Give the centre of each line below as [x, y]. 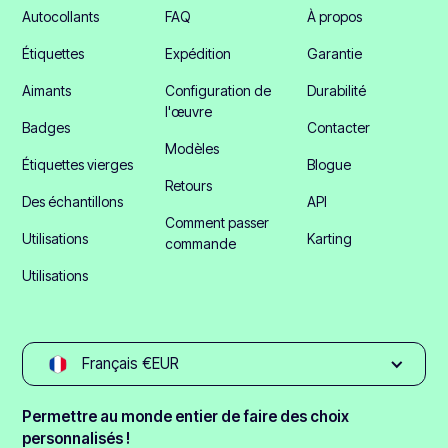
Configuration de [217, 91]
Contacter [339, 128]
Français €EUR [130, 364]
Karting [330, 239]
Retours [188, 186]
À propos [335, 17]
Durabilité [337, 91]
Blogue [329, 165]
